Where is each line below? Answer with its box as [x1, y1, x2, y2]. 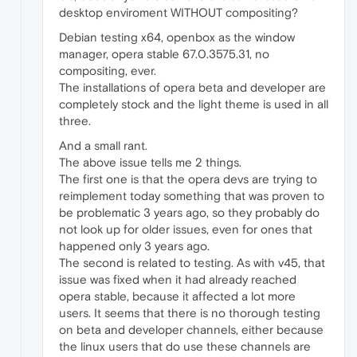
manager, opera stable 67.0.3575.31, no [59, 46, 269, 61]
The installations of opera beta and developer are [59, 80, 326, 94]
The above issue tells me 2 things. [59, 155, 241, 169]
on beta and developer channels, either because [59, 322, 324, 336]
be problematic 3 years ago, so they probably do [59, 205, 320, 219]
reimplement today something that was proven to [59, 188, 324, 202]
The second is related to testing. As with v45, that [59, 255, 325, 269]
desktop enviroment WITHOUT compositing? [59, 5, 298, 19]
